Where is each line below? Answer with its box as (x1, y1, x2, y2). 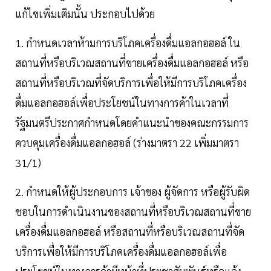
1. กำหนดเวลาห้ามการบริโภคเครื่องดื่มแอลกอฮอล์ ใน (15, 35, 240, 50)
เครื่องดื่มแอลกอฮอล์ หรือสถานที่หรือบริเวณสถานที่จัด (15, 224, 244, 238)
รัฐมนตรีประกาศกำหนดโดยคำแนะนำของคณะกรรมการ (15, 115, 249, 129)
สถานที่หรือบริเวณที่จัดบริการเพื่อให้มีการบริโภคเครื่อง (15, 75, 247, 90)
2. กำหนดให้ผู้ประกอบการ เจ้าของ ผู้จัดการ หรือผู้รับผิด (15, 184, 250, 198)
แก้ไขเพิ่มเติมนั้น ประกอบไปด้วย (15, 6, 155, 21)
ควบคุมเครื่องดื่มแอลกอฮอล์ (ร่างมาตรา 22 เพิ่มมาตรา (15, 135, 239, 149)
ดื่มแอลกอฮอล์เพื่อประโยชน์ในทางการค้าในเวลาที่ (15, 95, 229, 109)
